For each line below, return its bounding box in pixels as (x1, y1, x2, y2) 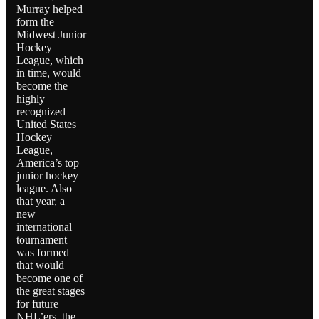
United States (16, 118, 76, 131)
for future (16, 298, 58, 310)
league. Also (16, 182, 72, 195)
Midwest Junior (16, 28, 86, 41)
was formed (16, 246, 69, 259)
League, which (16, 54, 83, 67)
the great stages (16, 285, 85, 298)
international (16, 221, 72, 234)
